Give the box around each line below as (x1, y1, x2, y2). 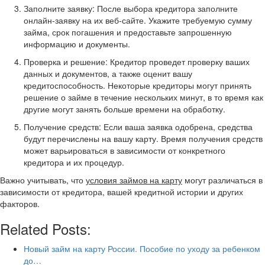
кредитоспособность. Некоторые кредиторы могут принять (24, 79, 251, 91)
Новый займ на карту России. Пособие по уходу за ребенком (24, 243, 260, 254)
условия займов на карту (86, 174, 182, 186)
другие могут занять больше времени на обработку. (24, 103, 225, 115)
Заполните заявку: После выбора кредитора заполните (24, 2, 238, 14)
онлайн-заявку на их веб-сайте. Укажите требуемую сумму (24, 14, 252, 26)
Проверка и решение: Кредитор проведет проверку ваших (24, 56, 250, 67)
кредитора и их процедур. (24, 156, 124, 168)
